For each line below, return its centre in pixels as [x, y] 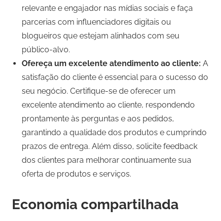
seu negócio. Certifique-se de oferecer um [99, 91]
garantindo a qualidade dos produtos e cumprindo [114, 133]
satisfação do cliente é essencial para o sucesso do [115, 77]
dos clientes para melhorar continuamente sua [107, 160]
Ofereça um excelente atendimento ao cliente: [111, 64]
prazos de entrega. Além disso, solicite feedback [110, 147]
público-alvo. [46, 50]
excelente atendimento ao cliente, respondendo [108, 105]
